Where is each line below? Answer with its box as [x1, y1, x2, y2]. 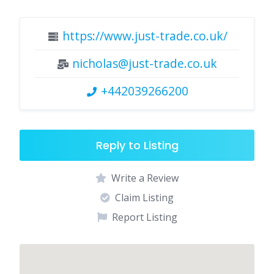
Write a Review [111, 171, 179, 185]
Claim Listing [115, 191, 174, 205]
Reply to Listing [95, 138, 179, 154]
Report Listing [111, 210, 177, 224]
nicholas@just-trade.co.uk [72, 55, 217, 72]
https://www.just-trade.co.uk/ [62, 28, 228, 45]
